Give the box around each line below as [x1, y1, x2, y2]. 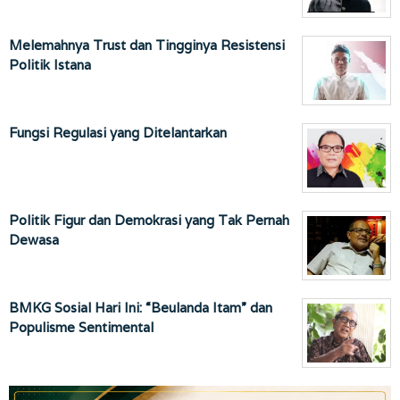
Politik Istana [9, 56, 91, 74]
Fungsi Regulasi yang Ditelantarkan [9, 124, 227, 142]
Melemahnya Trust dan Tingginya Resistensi [9, 37, 285, 54]
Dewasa [9, 231, 59, 249]
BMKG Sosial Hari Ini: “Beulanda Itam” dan [9, 299, 272, 317]
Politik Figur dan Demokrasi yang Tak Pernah [9, 212, 289, 229]
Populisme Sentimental [9, 319, 154, 337]
